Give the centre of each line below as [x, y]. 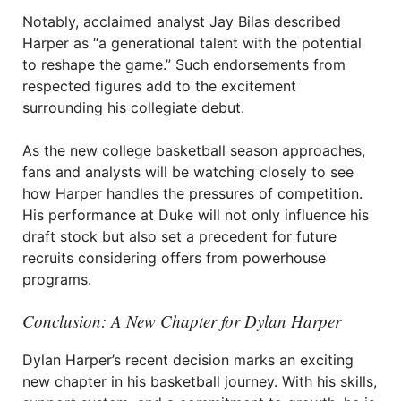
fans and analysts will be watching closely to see [188, 172]
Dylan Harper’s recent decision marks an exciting [188, 360]
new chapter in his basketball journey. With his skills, [200, 381]
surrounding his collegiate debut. [133, 107]
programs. [57, 279]
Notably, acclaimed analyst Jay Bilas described [182, 21]
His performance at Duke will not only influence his [196, 215]
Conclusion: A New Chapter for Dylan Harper [182, 321]
